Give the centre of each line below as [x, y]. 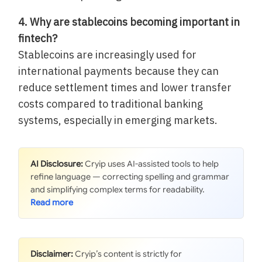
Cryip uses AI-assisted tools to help [151, 163]
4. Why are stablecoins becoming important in [129, 22]
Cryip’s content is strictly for [128, 254]
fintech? [38, 38]
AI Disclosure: [57, 163]
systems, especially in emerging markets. [118, 120]
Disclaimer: [52, 254]
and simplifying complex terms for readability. [118, 189]
